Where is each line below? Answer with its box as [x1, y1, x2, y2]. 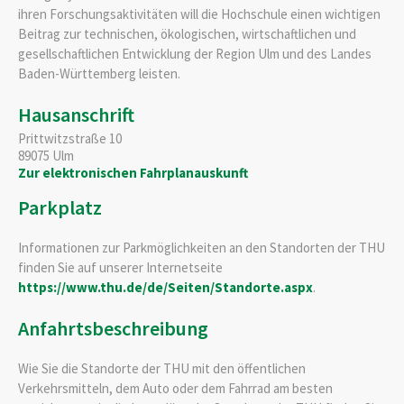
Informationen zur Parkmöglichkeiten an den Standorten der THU [18, 238, 385, 256]
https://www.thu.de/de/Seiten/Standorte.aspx [18, 278, 313, 296]
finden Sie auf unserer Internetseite [18, 258, 223, 276]
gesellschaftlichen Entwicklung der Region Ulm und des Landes [18, 44, 372, 62]
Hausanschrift [18, 101, 134, 127]
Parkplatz [18, 194, 102, 220]
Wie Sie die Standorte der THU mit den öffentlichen [18, 359, 306, 377]
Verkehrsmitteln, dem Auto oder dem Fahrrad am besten [18, 379, 333, 397]
